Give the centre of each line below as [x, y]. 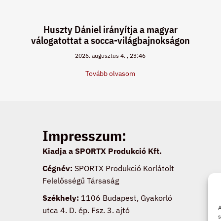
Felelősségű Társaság [80, 180]
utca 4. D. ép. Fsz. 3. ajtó [86, 210]
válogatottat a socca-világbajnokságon [110, 40]
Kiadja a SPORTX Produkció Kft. [102, 151]
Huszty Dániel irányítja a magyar [110, 29]
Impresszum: [84, 135]
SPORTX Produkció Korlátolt [123, 168]
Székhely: [60, 198]
